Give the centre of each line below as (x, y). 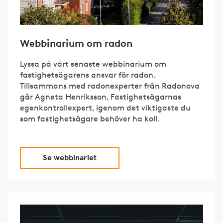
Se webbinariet (70, 158)
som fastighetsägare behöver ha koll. (90, 119)
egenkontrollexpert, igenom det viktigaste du (105, 108)
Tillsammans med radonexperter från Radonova (110, 86)
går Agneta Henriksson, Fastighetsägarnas (101, 97)
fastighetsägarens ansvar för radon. (88, 75)
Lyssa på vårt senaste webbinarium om (93, 64)
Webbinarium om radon (76, 43)
